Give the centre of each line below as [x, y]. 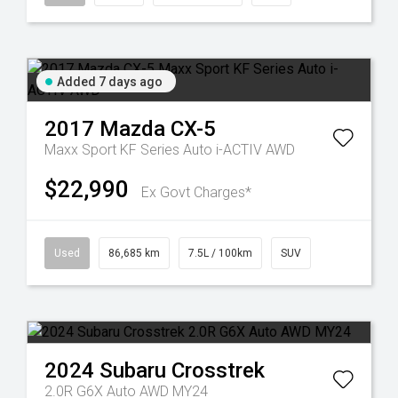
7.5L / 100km [220, 253]
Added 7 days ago [110, 82]
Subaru [133, 370]
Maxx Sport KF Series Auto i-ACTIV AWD [170, 150]
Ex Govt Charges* [196, 192]
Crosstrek [218, 370]
